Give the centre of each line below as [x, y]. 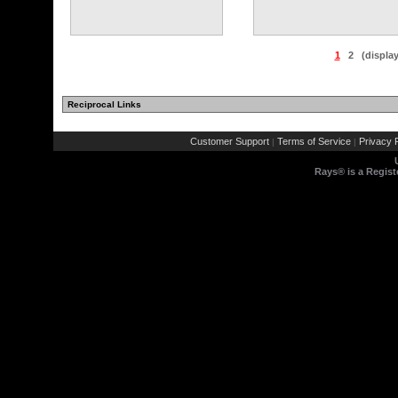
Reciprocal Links [104, 104]
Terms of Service [314, 141]
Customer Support [229, 141]
